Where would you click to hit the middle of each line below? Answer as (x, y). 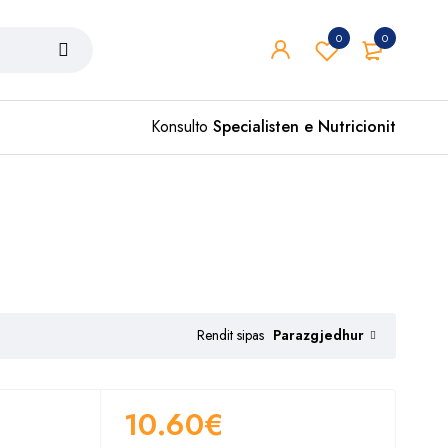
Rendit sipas (230, 335)
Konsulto (182, 126)
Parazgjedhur (318, 334)
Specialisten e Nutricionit (304, 126)
